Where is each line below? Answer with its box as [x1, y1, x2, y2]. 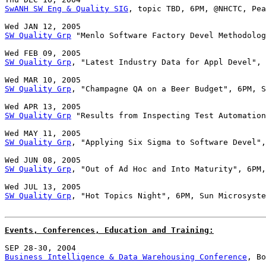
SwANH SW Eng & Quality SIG [5, 4, 128, 14]
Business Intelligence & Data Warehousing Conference [5, 252, 247, 262]
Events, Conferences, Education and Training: [5, 226, 214, 235]
